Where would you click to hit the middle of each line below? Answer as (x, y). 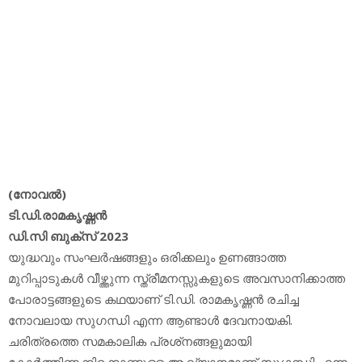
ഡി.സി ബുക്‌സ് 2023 (68, 236)
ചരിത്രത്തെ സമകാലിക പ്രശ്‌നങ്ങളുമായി (130, 341)
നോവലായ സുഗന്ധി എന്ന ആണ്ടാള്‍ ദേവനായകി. (150, 320)
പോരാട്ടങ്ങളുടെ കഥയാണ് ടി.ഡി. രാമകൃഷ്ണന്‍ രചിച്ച (154, 299)
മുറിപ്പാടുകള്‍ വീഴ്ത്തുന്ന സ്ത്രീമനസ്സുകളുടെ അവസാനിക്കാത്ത (177, 278)
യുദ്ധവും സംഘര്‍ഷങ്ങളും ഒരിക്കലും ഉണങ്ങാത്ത (147, 257)
